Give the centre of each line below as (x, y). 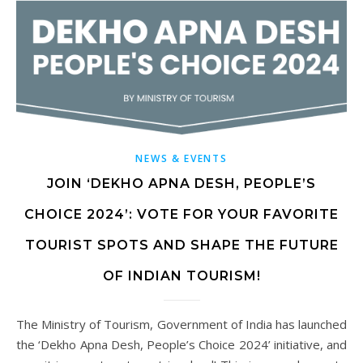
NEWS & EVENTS (181, 158)
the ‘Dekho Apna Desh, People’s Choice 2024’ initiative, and (181, 344)
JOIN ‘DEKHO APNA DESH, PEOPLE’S (181, 183)
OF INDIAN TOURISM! (181, 275)
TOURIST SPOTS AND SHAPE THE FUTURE (181, 245)
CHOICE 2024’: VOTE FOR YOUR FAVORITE (181, 214)
